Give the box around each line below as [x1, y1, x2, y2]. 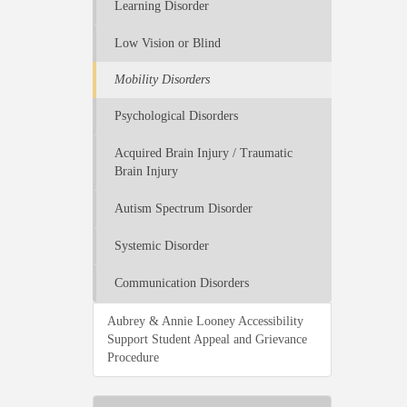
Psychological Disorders [114, 109, 238, 123]
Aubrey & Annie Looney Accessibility [107, 314, 303, 328]
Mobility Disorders [114, 73, 210, 86]
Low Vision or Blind [114, 36, 221, 50]
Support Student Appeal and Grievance [107, 333, 307, 346]
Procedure [107, 351, 159, 364]
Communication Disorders [114, 276, 249, 290]
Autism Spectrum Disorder [114, 202, 253, 215]
